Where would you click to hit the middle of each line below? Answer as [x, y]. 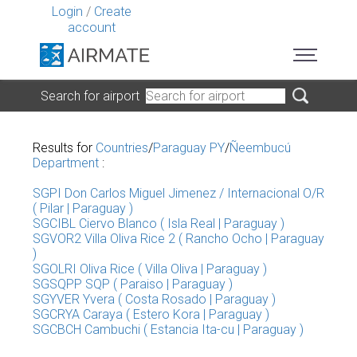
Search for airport [93, 96]
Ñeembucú [260, 148]
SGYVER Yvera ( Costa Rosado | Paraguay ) [154, 299]
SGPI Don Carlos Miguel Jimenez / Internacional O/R [178, 193]
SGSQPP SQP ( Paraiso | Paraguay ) [133, 284]
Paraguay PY [189, 148]
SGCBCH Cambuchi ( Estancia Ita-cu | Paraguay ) [168, 330]
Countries [122, 148]
